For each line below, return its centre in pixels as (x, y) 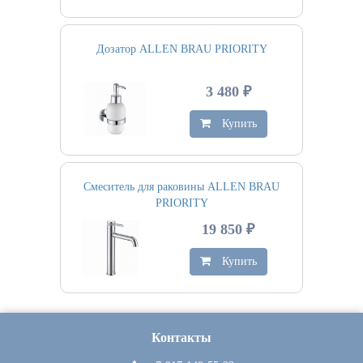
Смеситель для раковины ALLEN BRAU (181, 187)
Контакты (181, 337)
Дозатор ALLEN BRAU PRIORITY (181, 49)
